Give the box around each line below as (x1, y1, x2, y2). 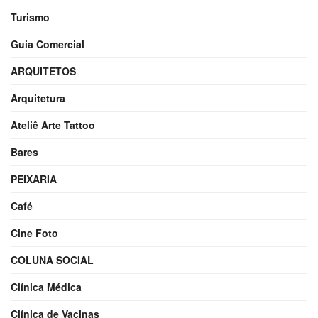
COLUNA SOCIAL (11, 252, 94, 267)
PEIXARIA (11, 171, 57, 186)
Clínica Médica (11, 279, 82, 294)
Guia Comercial (11, 36, 84, 51)
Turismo (11, 9, 50, 24)
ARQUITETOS (11, 63, 76, 78)
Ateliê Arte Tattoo (11, 117, 95, 132)
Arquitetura (11, 90, 65, 105)
